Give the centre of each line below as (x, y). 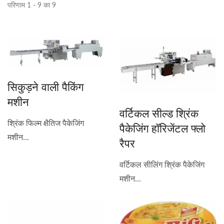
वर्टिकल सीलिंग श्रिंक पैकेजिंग (162, 165)
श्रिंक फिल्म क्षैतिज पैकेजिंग (46, 123)
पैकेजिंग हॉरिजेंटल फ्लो (162, 128)
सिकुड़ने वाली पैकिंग (45, 86)
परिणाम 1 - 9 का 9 (32, 5)
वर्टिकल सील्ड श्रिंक (159, 113)
